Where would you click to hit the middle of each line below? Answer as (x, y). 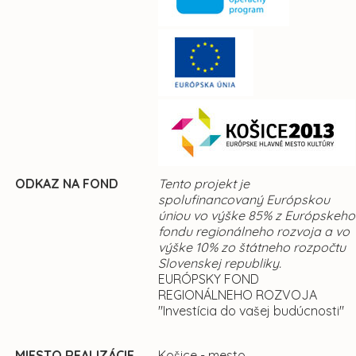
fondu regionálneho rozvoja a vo (254, 232)
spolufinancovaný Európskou (244, 200)
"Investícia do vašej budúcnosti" (251, 311)
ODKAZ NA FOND (67, 184)
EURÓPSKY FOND (209, 279)
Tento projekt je (204, 184)
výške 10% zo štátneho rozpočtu (252, 248)
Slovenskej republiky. (220, 263)
